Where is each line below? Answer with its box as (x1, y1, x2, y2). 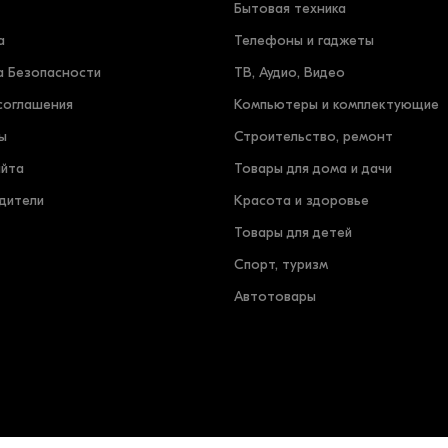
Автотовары (234, 288, 316, 306)
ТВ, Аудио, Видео (234, 64, 345, 82)
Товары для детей (234, 224, 352, 242)
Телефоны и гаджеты (234, 32, 374, 50)
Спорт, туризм (234, 256, 328, 274)
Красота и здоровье (234, 192, 369, 210)
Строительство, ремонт (234, 128, 393, 146)
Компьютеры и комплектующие (234, 96, 439, 114)
